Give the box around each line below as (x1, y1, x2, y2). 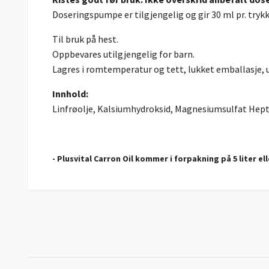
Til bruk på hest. (52, 33, 118, 46)
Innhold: (52, 88, 88, 100)
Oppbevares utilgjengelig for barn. (52, 48, 195, 61)
